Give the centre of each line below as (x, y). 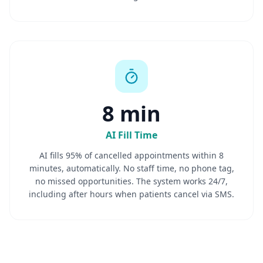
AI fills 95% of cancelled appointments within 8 (131, 155)
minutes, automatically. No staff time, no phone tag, (131, 168)
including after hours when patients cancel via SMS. (131, 194)
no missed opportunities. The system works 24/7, (131, 181)
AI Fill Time (131, 135)
